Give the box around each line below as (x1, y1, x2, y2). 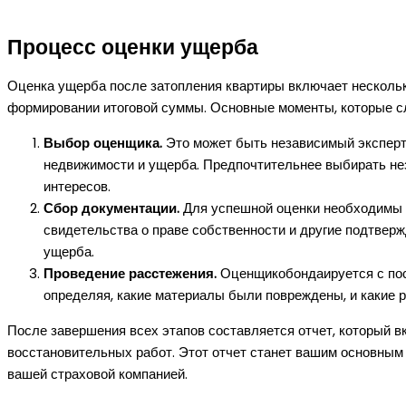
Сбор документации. (43, 198, 179, 217)
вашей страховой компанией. (7, 363, 188, 383)
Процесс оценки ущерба (7, 33, 258, 63)
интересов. (43, 176, 111, 196)
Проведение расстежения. (43, 263, 217, 283)
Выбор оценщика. (43, 132, 162, 152)
